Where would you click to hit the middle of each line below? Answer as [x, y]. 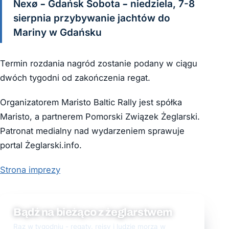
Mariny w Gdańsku [58, 33]
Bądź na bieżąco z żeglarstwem [93, 212]
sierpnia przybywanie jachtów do [92, 18]
